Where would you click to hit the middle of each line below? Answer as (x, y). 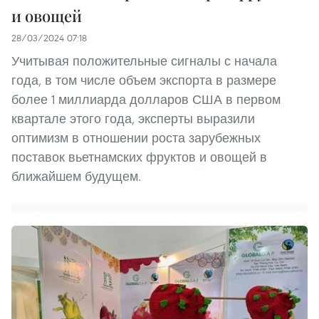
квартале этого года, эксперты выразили (133, 118)
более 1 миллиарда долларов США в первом (146, 99)
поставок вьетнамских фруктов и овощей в (139, 157)
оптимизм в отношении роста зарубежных (136, 137)
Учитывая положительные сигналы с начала (144, 61)
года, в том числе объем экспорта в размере (144, 80)
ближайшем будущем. (76, 176)
